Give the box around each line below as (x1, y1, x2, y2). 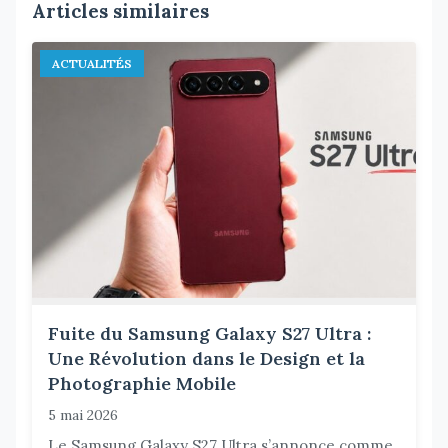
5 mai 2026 (48, 405, 118, 424)
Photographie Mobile (48, 371, 236, 395)
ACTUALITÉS (52, 55, 132, 71)
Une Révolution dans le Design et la (48, 346, 365, 370)
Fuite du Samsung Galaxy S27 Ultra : (48, 321, 371, 345)
